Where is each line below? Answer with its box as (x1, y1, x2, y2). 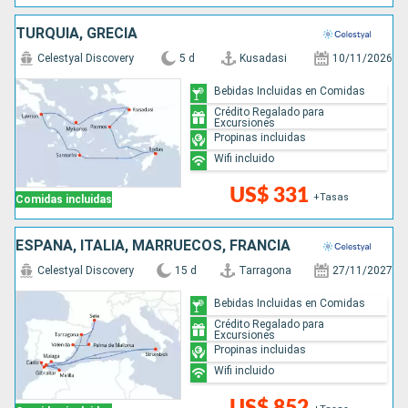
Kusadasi (240, 52, 288, 66)
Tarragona (238, 264, 291, 278)
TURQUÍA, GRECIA (15, 25, 138, 43)
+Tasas (312, 191, 349, 204)
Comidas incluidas (15, 193, 112, 207)
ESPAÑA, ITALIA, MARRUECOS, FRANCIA (15, 237, 291, 255)
